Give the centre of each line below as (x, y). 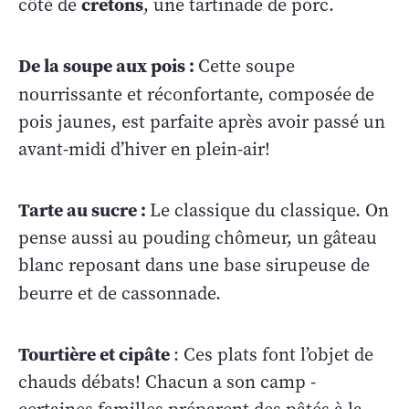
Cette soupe (246, 66)
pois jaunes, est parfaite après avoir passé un (202, 121)
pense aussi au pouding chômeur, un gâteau (198, 237)
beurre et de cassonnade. (120, 293)
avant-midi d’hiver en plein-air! (144, 149)
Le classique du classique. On (269, 210)
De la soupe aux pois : (108, 65)
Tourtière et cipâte (96, 354)
